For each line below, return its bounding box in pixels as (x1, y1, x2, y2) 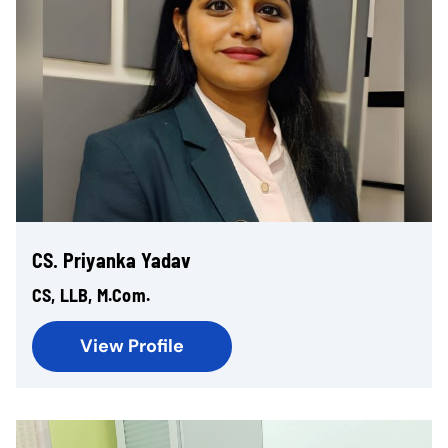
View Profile (80, 334, 184, 358)
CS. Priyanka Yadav (32, 248, 192, 272)
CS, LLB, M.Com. (32, 284, 150, 306)
